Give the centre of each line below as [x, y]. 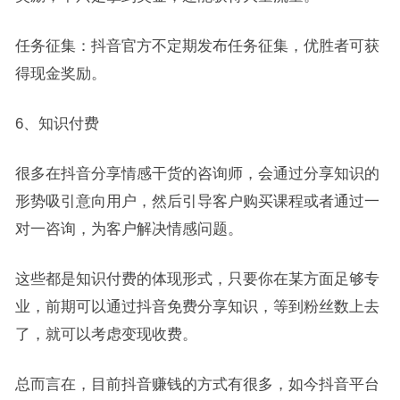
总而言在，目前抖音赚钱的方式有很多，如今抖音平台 [197, 384]
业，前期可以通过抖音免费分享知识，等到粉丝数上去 [197, 307]
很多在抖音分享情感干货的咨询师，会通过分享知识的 [197, 174]
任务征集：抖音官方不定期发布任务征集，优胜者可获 [197, 46]
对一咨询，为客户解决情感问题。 [129, 229]
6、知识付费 [57, 124]
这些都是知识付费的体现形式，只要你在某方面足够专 [197, 279]
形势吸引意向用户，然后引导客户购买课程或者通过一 [197, 201]
